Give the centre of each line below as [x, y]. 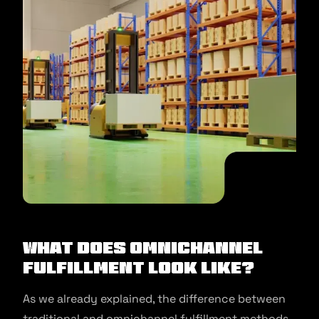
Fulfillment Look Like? [138, 267]
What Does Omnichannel [143, 247]
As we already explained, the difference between [154, 298]
